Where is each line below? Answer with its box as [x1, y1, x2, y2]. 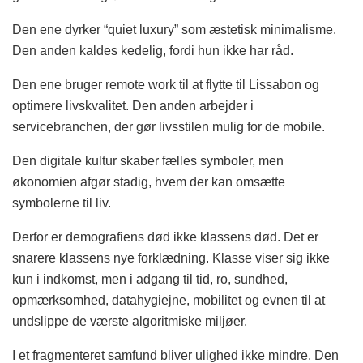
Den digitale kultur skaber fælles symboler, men [12, 154, 284, 169]
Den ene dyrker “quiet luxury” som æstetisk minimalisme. [12, 23, 336, 37]
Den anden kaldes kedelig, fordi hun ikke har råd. [12, 44, 293, 58]
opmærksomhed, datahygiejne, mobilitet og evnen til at [12, 293, 325, 308]
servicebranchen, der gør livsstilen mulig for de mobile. [12, 120, 325, 135]
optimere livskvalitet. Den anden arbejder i [12, 99, 254, 113]
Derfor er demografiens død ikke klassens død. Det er [12, 230, 318, 245]
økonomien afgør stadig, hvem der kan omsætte [12, 175, 285, 190]
